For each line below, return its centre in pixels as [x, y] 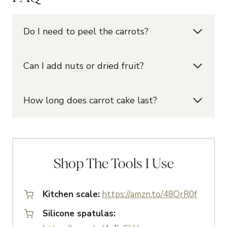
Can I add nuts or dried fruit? [84, 66]
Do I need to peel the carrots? [86, 32]
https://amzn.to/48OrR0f [149, 195]
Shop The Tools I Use [113, 163]
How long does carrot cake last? [90, 101]
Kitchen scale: [71, 195]
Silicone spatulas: [79, 214]
